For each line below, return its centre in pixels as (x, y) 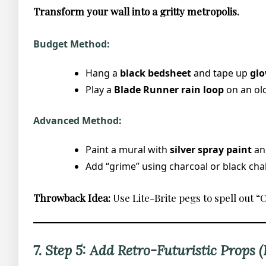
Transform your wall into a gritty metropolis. (136, 12)
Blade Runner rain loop (169, 90)
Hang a (103, 73)
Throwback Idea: (72, 198)
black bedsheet (156, 73)
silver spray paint (211, 150)
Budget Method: (72, 44)
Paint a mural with (128, 150)
